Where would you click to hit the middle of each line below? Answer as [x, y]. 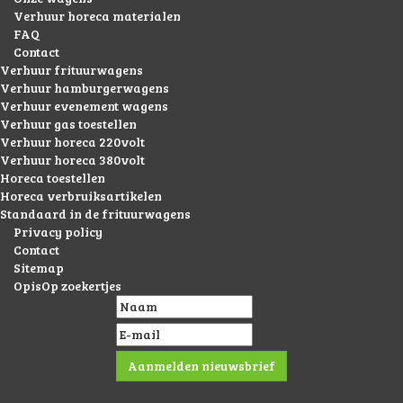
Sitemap [39, 268]
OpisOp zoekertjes [67, 286]
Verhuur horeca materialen [97, 16]
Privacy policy [58, 232]
